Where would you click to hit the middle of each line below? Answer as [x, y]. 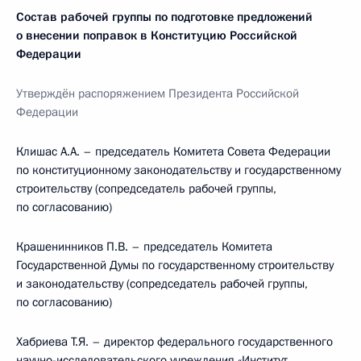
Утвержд [39, 93]
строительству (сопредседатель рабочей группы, [146, 189]
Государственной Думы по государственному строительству [175, 265]
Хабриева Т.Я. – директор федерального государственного [174, 342]
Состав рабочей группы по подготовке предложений [164, 17]
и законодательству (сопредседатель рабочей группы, [162, 284]
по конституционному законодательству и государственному [178, 170]
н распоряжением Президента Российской [184, 93]
